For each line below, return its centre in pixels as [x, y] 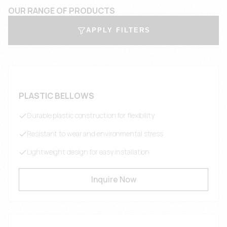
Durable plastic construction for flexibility [91, 116]
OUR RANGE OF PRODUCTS [62, 11]
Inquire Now [113, 180]
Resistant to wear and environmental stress [95, 134]
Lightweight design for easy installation [88, 152]
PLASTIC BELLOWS [57, 96]
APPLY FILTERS [118, 30]
